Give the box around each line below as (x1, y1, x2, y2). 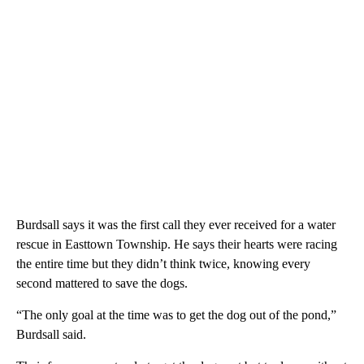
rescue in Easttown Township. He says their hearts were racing (16, 236, 337, 251)
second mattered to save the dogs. (16, 275, 188, 290)
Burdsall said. (16, 327, 86, 341)
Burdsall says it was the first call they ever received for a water (16, 217, 336, 232)
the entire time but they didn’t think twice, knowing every (16, 256, 310, 271)
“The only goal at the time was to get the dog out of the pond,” (16, 307, 336, 322)
